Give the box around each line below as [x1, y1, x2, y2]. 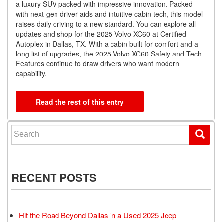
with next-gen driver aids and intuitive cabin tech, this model [16, 8, 203, 19]
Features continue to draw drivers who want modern [16, 58, 179, 68]
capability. [16, 68, 49, 78]
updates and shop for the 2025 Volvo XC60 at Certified [16, 28, 186, 39]
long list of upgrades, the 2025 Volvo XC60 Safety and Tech [16, 48, 202, 58]
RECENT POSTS [11, 169, 97, 185]
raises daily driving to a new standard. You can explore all [16, 18, 196, 29]
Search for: [11, 123, 50, 135]
